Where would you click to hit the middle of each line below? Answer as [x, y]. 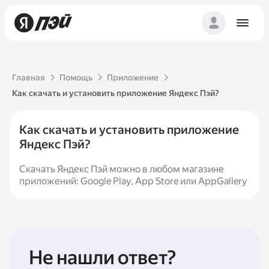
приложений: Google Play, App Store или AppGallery [133, 181]
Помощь [76, 77]
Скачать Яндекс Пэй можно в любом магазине [122, 169]
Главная [29, 77]
